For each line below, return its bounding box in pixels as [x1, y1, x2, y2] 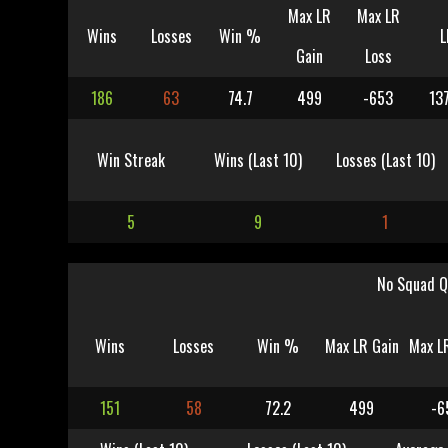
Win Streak [97, 148, 165, 172]
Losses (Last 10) [335, 148, 435, 172]
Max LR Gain [324, 334, 399, 358]
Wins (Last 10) [214, 148, 302, 172]
